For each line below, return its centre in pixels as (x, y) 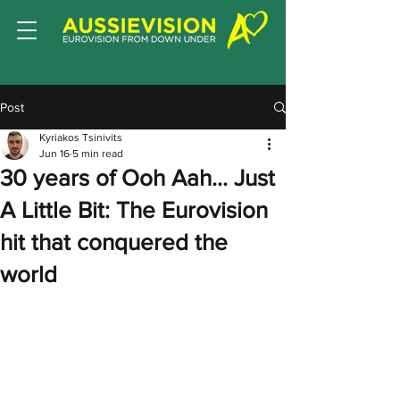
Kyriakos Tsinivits (81, 137)
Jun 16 (54, 154)
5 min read (98, 154)
